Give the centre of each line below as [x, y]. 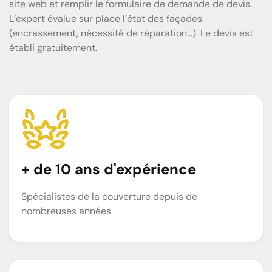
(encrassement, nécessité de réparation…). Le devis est [131, 33]
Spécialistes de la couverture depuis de [109, 196]
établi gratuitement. [53, 47]
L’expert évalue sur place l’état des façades [106, 18]
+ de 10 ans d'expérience [109, 169]
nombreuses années [66, 211]
